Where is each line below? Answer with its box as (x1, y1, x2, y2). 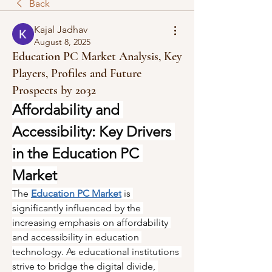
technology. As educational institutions (12, 246, 179, 257)
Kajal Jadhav (34, 24, 87, 35)
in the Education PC (12, 144, 139, 162)
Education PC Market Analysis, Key (12, 49, 182, 64)
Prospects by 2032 (12, 83, 96, 98)
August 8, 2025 (34, 36, 90, 47)
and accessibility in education (12, 231, 139, 243)
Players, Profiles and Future (12, 66, 141, 81)
